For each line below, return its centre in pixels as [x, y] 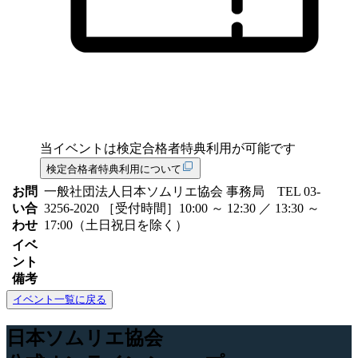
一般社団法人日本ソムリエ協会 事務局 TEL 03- [182, 192]
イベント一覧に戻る [60, 300]
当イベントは [78, 149]
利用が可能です [251, 149]
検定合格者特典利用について [114, 169]
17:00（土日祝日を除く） [116, 225]
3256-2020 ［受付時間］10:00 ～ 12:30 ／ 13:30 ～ [182, 209]
